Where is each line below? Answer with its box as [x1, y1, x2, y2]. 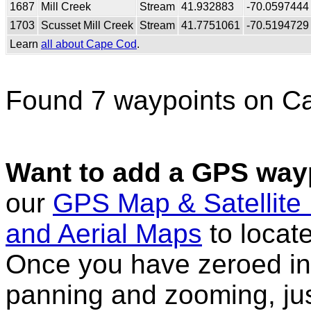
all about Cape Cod [41, 38, 137, 51]
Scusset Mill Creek [41, 19, 133, 32]
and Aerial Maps [6, 219, 202, 249]
